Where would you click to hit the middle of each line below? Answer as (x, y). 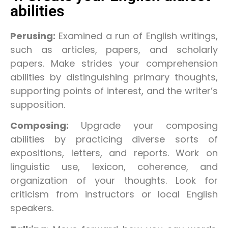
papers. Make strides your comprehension (114, 63)
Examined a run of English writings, (137, 36)
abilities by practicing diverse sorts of (114, 139)
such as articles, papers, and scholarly (114, 49)
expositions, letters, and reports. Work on (114, 153)
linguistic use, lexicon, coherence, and (114, 167)
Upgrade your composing (143, 126)
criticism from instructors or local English (114, 194)
